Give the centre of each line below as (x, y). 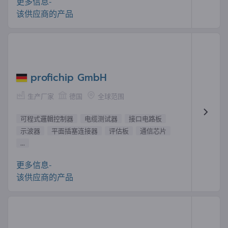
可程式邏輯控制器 (47, 119)
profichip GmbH (69, 77)
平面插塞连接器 (75, 131)
